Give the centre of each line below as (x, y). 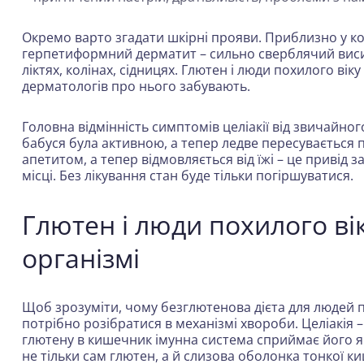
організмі (81, 258)
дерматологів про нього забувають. (136, 86)
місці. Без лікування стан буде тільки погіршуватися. (188, 175)
